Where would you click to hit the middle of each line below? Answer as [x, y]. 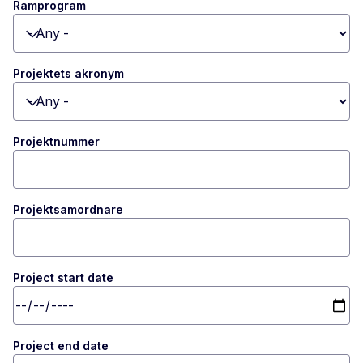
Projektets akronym [68, 74]
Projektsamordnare [68, 210]
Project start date [63, 278]
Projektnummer [56, 142]
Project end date [61, 346]
